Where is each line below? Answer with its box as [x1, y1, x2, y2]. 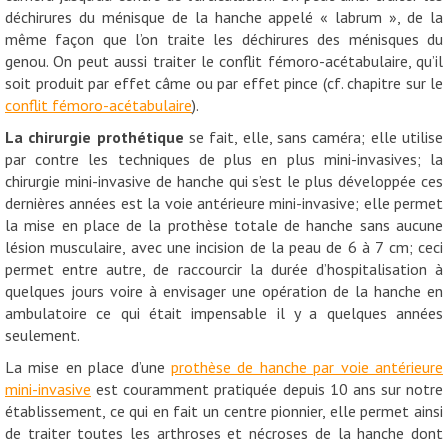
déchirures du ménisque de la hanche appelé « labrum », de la [5, 6, 443, 27]
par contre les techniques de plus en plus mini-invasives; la [5, 148, 443, 169]
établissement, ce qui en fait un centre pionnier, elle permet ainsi [5, 400, 443, 421]
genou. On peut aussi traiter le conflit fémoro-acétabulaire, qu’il [5, 50, 443, 71]
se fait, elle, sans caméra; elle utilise [183, 126, 444, 147]
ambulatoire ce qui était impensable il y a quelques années [5, 302, 443, 323]
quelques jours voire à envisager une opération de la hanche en [5, 280, 443, 301]
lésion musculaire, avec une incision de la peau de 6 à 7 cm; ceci [5, 236, 443, 257]
